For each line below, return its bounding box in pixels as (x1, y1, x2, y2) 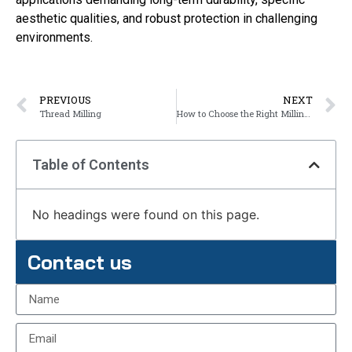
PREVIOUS (39, 93, 91, 107)
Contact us (27, 250, 132, 275)
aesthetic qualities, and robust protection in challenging (16, 11, 317, 27)
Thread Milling (39, 108, 101, 120)
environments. (16, 30, 93, 46)
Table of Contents (32, 156, 149, 174)
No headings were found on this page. (32, 207, 259, 223)
